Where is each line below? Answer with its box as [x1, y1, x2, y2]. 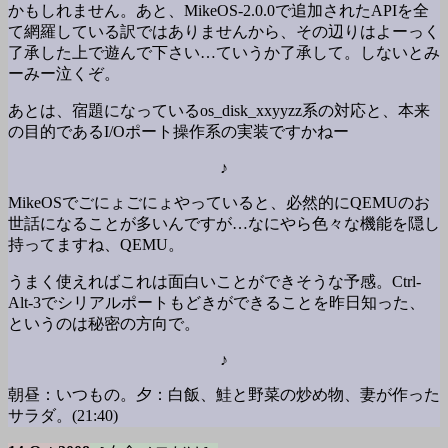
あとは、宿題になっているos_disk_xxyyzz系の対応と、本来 [8, 102, 430, 119]
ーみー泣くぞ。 [8, 65, 120, 82]
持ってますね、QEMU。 [8, 236, 184, 253]
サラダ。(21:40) [8, 407, 118, 424]
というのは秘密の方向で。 [8, 315, 200, 332]
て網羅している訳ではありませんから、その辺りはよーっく [8, 23, 440, 40]
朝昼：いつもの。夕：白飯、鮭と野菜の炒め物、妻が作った [8, 386, 440, 403]
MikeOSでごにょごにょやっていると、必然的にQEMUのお [8, 194, 430, 211]
